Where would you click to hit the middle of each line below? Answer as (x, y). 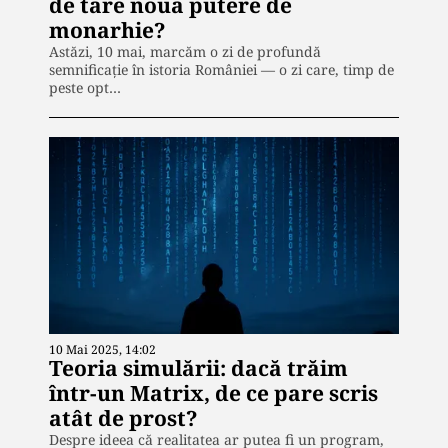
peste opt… (85, 87)
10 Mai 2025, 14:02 (102, 349)
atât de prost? (123, 417)
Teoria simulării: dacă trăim (198, 367)
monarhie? (107, 29)
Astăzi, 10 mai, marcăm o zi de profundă (185, 51)
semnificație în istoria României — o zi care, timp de (221, 69)
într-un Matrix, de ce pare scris (213, 392)
